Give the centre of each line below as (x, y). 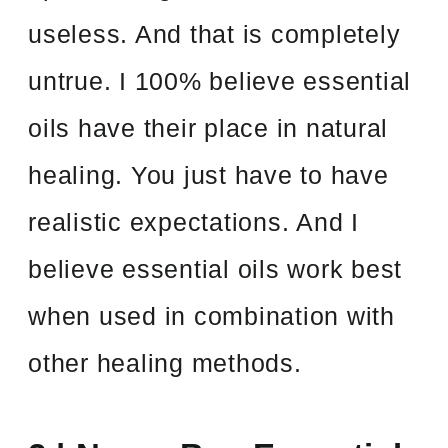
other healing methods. (165, 362)
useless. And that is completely (214, 33)
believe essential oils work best (215, 268)
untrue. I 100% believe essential (220, 80)
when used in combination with (211, 315)
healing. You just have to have (208, 174)
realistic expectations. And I (193, 221)
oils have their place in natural (208, 127)
